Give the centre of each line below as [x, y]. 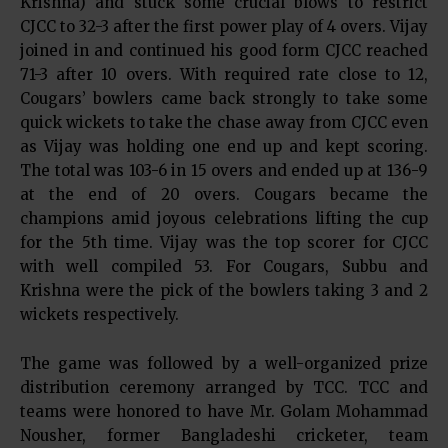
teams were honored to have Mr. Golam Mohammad [224, 411]
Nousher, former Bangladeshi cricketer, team [224, 435]
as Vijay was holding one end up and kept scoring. [224, 146]
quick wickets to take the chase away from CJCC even [224, 122]
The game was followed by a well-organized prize [224, 363]
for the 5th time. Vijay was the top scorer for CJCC [224, 242]
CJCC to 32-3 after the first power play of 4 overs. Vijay [224, 26]
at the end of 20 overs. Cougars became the [224, 194]
